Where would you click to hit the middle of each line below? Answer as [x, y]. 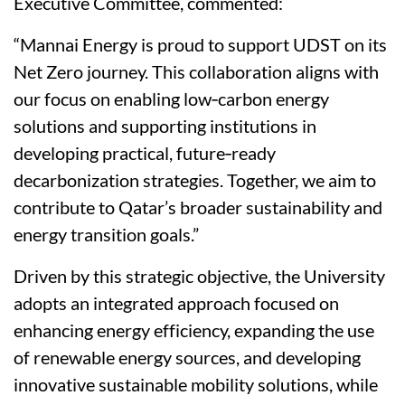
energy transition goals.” [106, 235]
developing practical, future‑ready [145, 153]
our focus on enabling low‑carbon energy [171, 99]
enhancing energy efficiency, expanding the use [194, 330]
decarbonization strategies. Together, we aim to [195, 180]
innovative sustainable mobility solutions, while [196, 385]
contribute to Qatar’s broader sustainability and [198, 207]
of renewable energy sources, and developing [187, 358]
